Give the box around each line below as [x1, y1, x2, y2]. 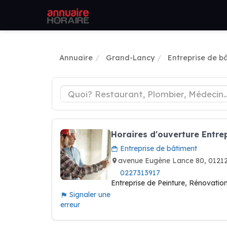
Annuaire [59, 53, 93, 62]
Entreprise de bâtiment [118, 144, 197, 153]
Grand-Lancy [106, 53, 155, 62]
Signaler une [67, 190, 110, 199]
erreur [60, 200, 80, 209]
